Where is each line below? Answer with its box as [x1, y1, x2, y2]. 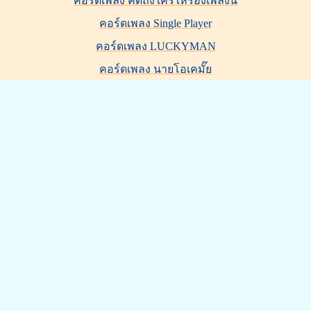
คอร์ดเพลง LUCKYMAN [95, 40, 216, 52]
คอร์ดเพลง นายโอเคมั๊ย [99, 63, 212, 75]
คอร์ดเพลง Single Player [99, 17, 212, 29]
